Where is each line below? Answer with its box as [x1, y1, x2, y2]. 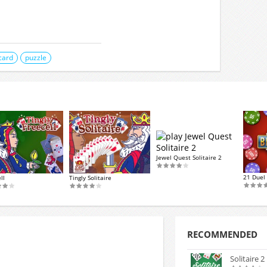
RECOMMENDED [187, 228, 257, 240]
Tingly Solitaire [69, 173, 111, 182]
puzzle [25, 52, 47, 63]
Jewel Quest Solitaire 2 [156, 153, 222, 162]
